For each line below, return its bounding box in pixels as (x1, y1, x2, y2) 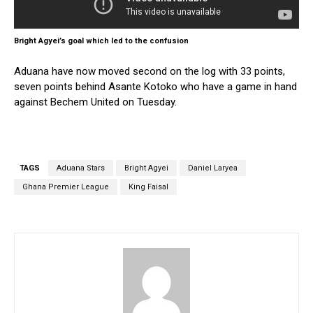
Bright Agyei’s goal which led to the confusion (14, 36, 189, 46)
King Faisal (129, 182, 168, 192)
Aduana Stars (57, 163, 105, 173)
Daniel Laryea (188, 163, 238, 173)
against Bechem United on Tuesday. (14, 96, 177, 109)
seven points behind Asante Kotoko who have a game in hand (14, 80, 297, 94)
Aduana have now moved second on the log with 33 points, (14, 65, 285, 78)
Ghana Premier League (22, 182, 109, 192)
